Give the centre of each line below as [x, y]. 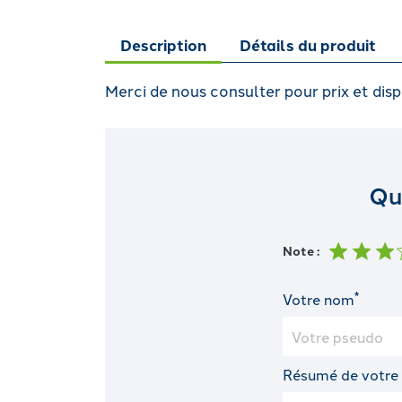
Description [163, 44]
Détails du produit [308, 44]
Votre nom [319, 299]
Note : [301, 251]
